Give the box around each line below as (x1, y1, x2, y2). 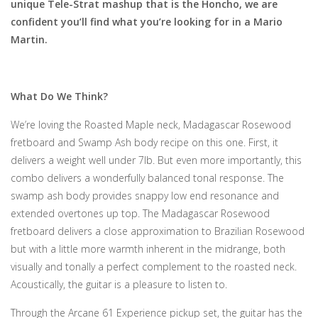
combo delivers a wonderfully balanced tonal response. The (11, 171, 284, 185)
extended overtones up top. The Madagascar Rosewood (11, 207, 270, 220)
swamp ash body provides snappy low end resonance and (11, 189, 279, 202)
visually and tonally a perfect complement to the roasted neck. (11, 260, 297, 273)
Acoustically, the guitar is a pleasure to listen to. (11, 278, 227, 291)
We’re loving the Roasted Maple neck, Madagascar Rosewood (11, 118, 291, 131)
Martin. (11, 33, 48, 46)
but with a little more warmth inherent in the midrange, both (11, 242, 285, 256)
